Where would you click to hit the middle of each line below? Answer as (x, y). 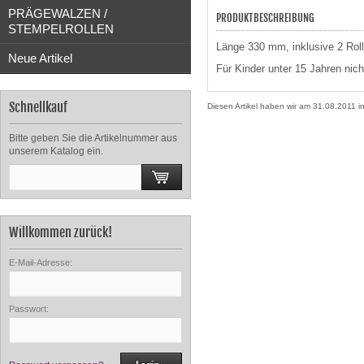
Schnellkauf (38, 107)
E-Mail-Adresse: (41, 262)
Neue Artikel (40, 58)
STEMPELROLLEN (61, 29)
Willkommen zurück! (61, 232)
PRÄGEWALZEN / (58, 13)
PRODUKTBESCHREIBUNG (265, 18)
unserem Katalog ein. (56, 151)
